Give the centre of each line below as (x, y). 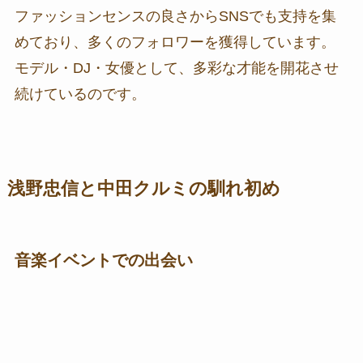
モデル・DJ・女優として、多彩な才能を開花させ (176, 68)
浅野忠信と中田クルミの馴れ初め (143, 189)
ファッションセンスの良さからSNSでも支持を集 (175, 17)
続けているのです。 (80, 94)
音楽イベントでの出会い (103, 260)
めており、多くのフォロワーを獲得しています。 (175, 43)
